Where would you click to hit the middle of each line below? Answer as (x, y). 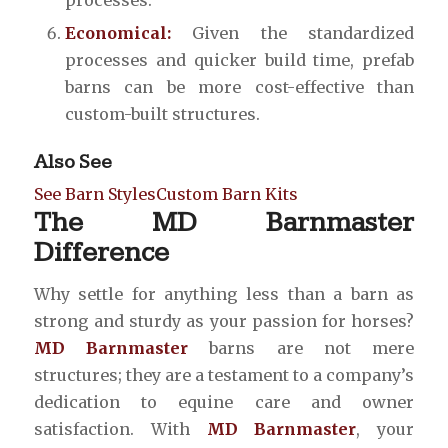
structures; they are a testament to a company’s (224, 375)
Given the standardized (292, 32)
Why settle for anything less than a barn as (224, 294)
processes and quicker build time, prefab (239, 59)
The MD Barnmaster (224, 222)
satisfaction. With (120, 429)
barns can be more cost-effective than (239, 86)
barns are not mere (301, 348)
